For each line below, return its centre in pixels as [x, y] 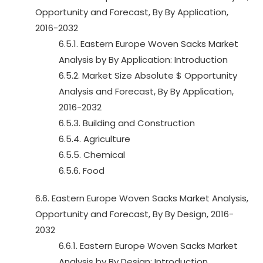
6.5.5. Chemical [92, 155]
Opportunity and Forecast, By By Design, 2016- [134, 214]
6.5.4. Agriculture [95, 139]
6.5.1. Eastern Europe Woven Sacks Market [149, 44]
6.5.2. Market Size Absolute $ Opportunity [148, 75]
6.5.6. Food [82, 171]
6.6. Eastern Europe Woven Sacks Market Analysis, [142, 198]
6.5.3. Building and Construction [127, 123]
